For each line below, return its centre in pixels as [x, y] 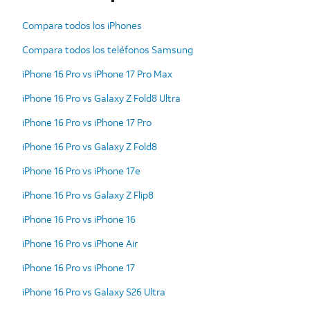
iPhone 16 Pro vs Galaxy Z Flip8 [88, 194]
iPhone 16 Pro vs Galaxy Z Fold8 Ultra [101, 98]
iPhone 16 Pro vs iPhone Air [80, 243]
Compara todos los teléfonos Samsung [108, 49]
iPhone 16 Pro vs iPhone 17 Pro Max [97, 73]
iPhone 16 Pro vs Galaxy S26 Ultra [94, 291]
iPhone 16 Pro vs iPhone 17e [81, 170]
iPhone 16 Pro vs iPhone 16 [79, 219]
